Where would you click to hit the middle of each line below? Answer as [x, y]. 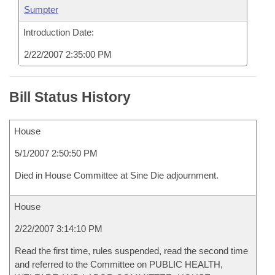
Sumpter [41, 10]
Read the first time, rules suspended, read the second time [131, 251]
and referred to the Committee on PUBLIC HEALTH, [119, 264]
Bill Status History [70, 97]
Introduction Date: [59, 32]
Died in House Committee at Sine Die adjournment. [117, 175]
